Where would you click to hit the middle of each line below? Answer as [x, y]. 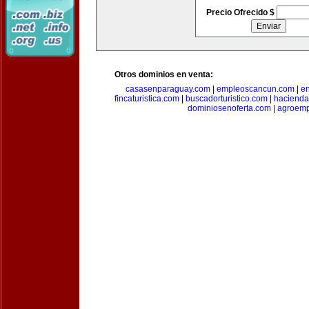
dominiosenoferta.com [229, 108]
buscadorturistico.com [227, 99]
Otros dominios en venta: [164, 74]
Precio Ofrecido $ [241, 12]
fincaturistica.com [147, 99]
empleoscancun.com [255, 89]
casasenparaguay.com [168, 89]
